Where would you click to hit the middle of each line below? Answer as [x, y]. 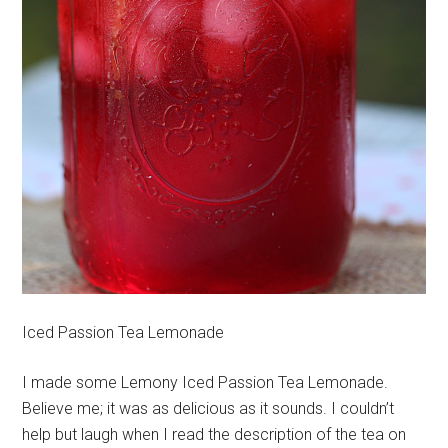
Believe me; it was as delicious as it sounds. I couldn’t [208, 408]
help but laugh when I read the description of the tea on [214, 434]
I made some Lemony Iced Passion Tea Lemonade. [205, 382]
